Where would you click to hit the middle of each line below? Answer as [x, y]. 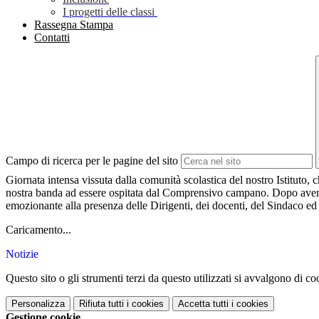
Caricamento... [38, 230]
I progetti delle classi [110, 12]
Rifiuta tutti [101, 304]
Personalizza [38, 304]
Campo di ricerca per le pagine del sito [92, 161]
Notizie [22, 254]
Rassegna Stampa [74, 25]
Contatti [52, 38]
